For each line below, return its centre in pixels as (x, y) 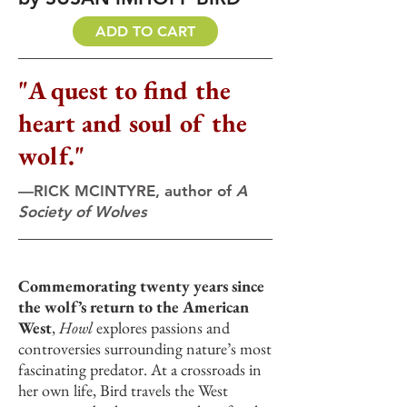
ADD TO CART (145, 31)
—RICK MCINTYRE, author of (127, 191)
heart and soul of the (133, 123)
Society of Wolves (83, 212)
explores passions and (161, 328)
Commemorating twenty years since (141, 286)
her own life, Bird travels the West (123, 390)
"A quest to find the (124, 90)
